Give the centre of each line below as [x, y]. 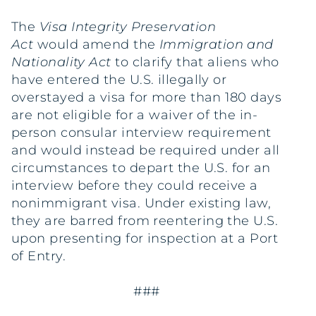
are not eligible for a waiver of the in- [135, 115]
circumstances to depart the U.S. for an [141, 168]
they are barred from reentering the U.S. [145, 220]
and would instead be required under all [146, 150]
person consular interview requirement [141, 132]
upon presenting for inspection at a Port [145, 238]
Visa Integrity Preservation [127, 26]
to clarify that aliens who [195, 62]
